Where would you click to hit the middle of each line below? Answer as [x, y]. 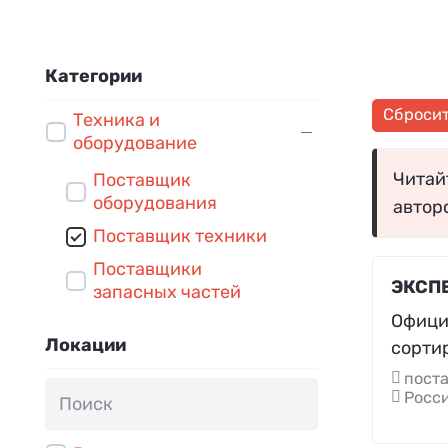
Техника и [116, 120]
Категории [93, 76]
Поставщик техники [180, 236]
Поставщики [147, 269]
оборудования [155, 203]
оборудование [135, 143]
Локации [85, 345]
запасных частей [167, 292]
